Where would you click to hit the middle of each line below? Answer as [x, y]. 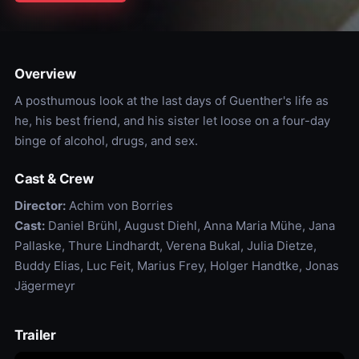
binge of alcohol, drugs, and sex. [106, 141]
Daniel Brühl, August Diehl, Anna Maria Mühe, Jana [190, 226]
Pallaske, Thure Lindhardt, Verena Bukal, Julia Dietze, [165, 246]
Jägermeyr [44, 286]
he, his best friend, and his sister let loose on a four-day [172, 121]
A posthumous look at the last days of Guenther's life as [171, 101]
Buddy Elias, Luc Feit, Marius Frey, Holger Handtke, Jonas [176, 266]
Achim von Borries [119, 206]
